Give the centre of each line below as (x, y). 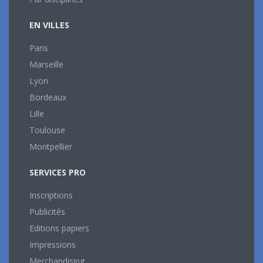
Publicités (47, 211)
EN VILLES (49, 25)
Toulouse (47, 130)
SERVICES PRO (58, 172)
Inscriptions (51, 195)
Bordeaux (48, 97)
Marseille (46, 64)
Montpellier (51, 146)
